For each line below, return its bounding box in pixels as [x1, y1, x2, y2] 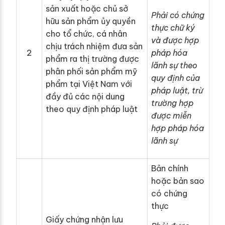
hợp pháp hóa [151, 123, 204, 134]
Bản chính [151, 163, 188, 174]
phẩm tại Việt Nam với [46, 79, 132, 89]
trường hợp [151, 98, 193, 108]
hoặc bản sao [151, 176, 204, 186]
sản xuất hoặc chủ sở [46, 4, 128, 14]
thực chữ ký [151, 23, 195, 33]
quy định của [151, 73, 200, 83]
